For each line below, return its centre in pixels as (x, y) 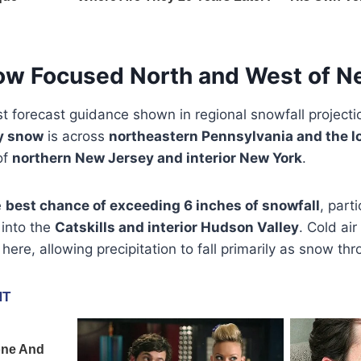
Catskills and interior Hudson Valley (177, 227)
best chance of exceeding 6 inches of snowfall (163, 205)
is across (76, 136)
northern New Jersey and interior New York (157, 158)
